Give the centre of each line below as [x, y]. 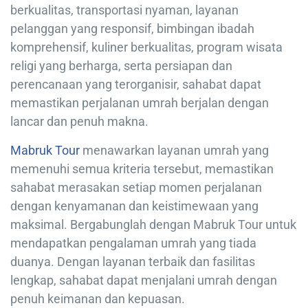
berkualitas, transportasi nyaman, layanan [124, 10]
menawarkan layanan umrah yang [174, 150]
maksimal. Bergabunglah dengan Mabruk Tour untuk [153, 224]
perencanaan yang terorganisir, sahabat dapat [136, 84]
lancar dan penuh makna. [79, 121]
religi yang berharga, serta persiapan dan [121, 65]
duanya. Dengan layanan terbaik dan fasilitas [133, 261]
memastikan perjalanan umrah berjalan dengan [140, 102]
